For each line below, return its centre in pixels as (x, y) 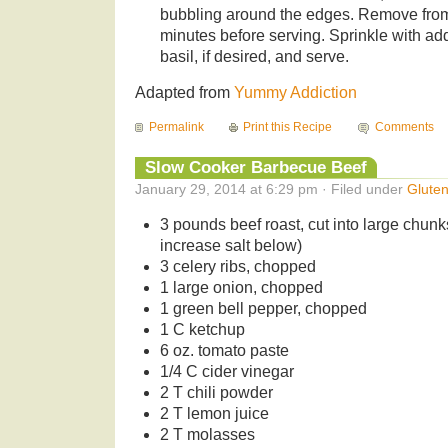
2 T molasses (207, 434)
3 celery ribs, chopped (237, 266)
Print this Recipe (288, 127)
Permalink (176, 127)
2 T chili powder (216, 392)
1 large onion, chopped (241, 287)
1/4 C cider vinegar (226, 371)
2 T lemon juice (214, 413)
